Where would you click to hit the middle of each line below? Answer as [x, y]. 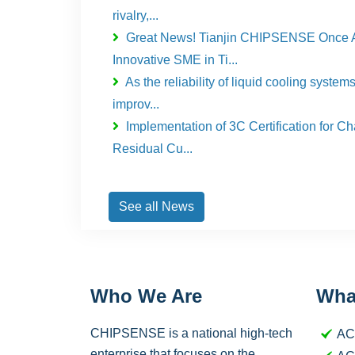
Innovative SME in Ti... [175, 60]
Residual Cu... [153, 149]
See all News [157, 206]
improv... [136, 104]
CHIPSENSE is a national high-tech [191, 333]
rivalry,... [136, 15]
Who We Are [146, 296]
